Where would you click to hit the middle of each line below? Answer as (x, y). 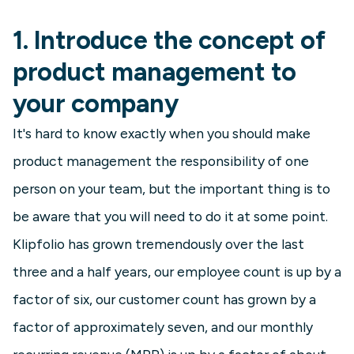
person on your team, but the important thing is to (171, 189)
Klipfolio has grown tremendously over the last (158, 244)
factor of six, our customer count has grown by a (164, 299)
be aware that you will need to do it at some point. (170, 217)
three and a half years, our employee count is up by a (177, 272)
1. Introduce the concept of (169, 41)
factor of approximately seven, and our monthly (163, 327)
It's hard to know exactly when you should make (162, 134)
